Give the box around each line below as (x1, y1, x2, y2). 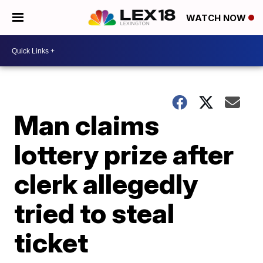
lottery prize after (14, 138, 234, 171)
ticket (14, 226, 89, 259)
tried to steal (14, 197, 175, 230)
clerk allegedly (14, 167, 198, 200)
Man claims (14, 109, 160, 141)
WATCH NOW (186, 12, 248, 24)
